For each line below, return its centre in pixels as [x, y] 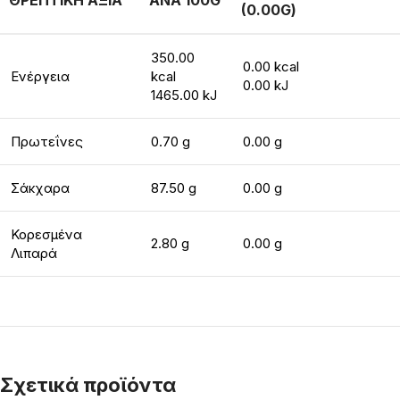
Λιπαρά [34, 253]
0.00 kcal [271, 67]
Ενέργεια [40, 76]
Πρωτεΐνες [47, 142]
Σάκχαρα [40, 188]
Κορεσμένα [46, 234]
